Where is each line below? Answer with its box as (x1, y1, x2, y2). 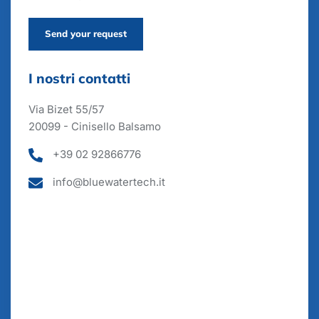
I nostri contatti (28, 69, 130, 87)
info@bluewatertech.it (53, 174, 165, 189)
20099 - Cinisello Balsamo (28, 119, 161, 133)
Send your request (45, 28, 127, 40)
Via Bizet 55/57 (28, 102, 104, 116)
